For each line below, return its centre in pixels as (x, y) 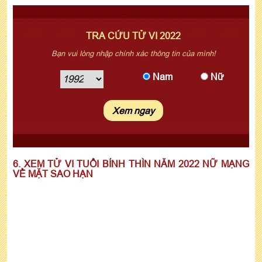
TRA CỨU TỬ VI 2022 (133, 35)
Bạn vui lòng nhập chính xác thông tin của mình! (133, 53)
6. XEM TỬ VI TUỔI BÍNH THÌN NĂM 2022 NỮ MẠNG (131, 163)
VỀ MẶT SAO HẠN (53, 173)
